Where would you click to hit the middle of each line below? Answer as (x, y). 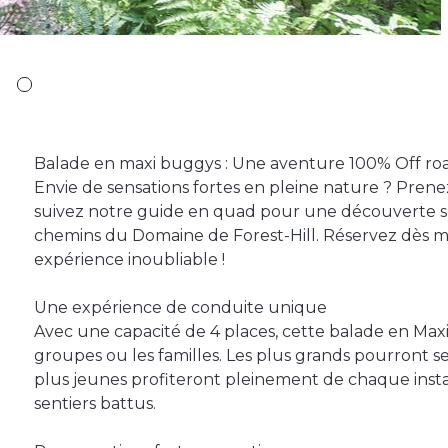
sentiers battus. (95, 404)
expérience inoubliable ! (129, 260)
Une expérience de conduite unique (180, 308)
